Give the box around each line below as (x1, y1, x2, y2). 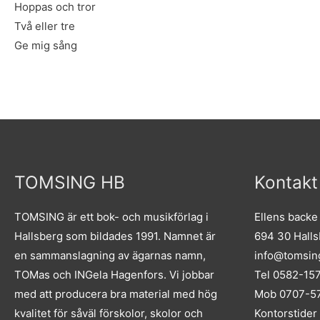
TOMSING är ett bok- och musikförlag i (14, 210, 209, 224)
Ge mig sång (14, 39, 77, 53)
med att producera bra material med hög (14, 287, 217, 301)
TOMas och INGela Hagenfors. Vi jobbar (14, 268, 214, 282)
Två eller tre (14, 19, 75, 34)
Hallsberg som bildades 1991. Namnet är (14, 229, 216, 244)
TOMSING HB (14, 171, 125, 194)
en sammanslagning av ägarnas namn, (14, 249, 206, 263)
